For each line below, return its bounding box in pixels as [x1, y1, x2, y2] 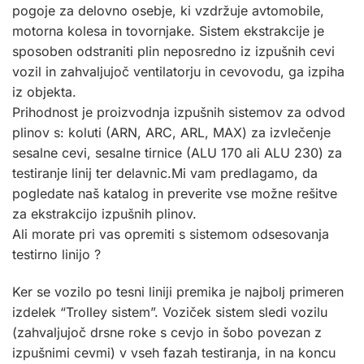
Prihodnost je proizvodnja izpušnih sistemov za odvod [12, 103, 345, 120]
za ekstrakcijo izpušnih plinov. [12, 205, 197, 222]
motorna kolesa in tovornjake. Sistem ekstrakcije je [12, 22, 324, 39]
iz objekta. [12, 83, 76, 100]
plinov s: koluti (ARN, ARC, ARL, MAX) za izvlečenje [12, 123, 331, 141]
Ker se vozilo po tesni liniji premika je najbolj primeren [12, 283, 344, 300]
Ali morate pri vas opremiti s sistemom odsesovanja [12, 225, 329, 242]
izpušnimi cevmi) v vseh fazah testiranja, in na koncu [12, 344, 336, 361]
